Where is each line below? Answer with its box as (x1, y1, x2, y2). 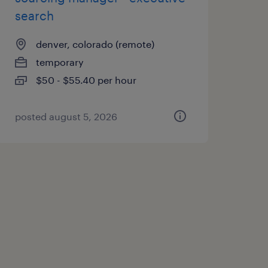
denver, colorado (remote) (35, 38, 154, 50)
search (14, 8, 54, 23)
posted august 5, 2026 (14, 111, 117, 122)
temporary (35, 56, 84, 68)
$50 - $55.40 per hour (35, 74, 136, 86)
